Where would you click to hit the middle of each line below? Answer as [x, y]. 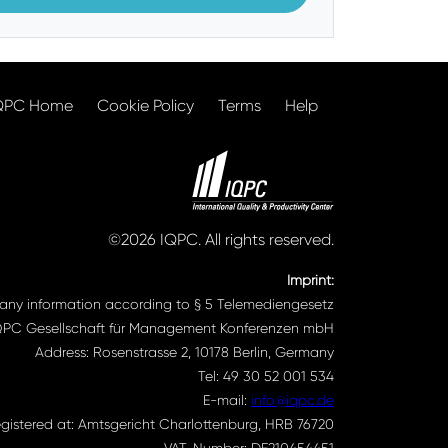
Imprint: [310, 280]
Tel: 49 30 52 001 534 [266, 376]
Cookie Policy [145, 105]
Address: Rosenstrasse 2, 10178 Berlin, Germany [184, 352]
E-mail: [227, 400]
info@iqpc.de [292, 400]
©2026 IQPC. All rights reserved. [221, 239]
